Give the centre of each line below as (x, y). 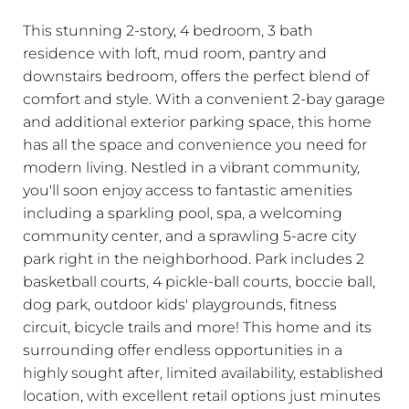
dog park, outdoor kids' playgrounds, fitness (180, 304)
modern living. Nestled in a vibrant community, (191, 167)
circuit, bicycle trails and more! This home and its (197, 326)
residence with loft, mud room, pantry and (175, 52)
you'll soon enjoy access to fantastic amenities (188, 189)
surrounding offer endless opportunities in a (183, 349)
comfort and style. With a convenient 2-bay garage (204, 98)
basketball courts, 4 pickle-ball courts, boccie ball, (199, 281)
